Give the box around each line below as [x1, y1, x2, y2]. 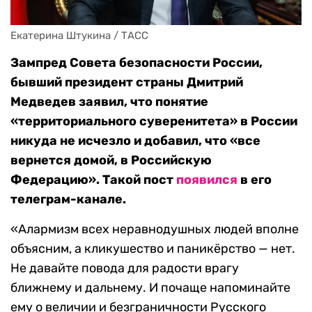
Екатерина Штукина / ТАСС [10, 29, 148, 42]
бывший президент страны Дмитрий [10, 75, 243, 91]
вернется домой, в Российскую [10, 153, 212, 169]
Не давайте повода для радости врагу [10, 260, 239, 276]
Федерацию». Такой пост [10, 172, 176, 188]
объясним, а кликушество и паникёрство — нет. [10, 241, 295, 257]
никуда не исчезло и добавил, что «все [10, 133, 260, 149]
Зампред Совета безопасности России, [10, 55, 263, 71]
